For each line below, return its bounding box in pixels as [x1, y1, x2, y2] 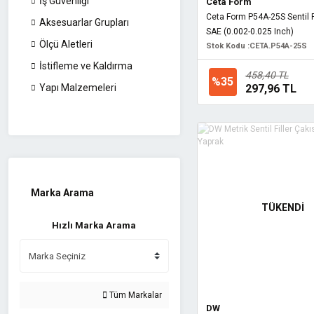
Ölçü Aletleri [39, 39, 93, 50]
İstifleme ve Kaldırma [39, 60, 132, 71]
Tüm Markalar [107, 290, 162, 300]
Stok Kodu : [205, 41, 250, 50]
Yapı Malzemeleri [39, 82, 116, 93]
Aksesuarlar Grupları [39, 17, 129, 28]
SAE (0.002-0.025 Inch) [205, 26, 294, 36]
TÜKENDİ [261, 201, 304, 213]
